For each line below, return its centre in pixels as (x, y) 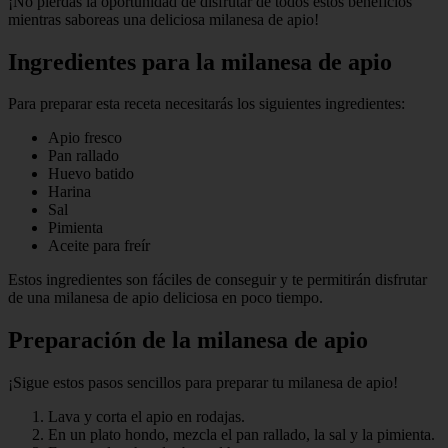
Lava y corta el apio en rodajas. (146, 417)
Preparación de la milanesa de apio (188, 340)
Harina (69, 192)
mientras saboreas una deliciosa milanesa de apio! (163, 19)
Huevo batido (91, 174)
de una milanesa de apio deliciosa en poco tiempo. (165, 298)
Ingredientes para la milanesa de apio (200, 61)
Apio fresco (85, 138)
